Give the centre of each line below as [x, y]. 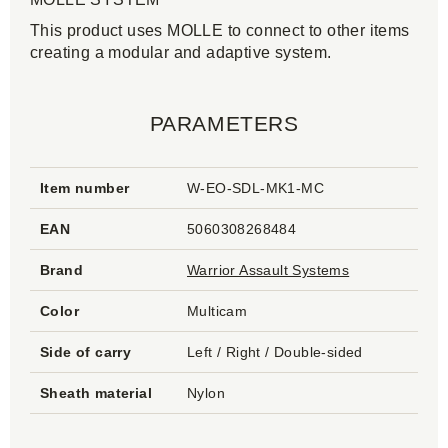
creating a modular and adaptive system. [181, 52]
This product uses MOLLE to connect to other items [220, 30]
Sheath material [96, 393]
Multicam [217, 311]
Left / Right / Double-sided [275, 352]
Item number [85, 188]
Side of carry [86, 352]
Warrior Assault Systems [268, 270]
